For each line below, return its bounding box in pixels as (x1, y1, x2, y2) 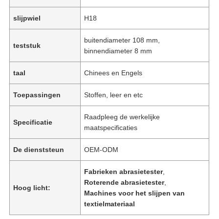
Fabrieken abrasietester (84, 167, 163, 175)
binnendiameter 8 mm (84, 46, 153, 55)
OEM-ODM (84, 145, 119, 153)
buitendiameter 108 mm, (84, 36, 160, 44)
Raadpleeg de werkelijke (84, 112, 160, 121)
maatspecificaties (84, 123, 138, 131)
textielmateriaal (84, 199, 135, 208)
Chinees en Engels (84, 68, 143, 77)
